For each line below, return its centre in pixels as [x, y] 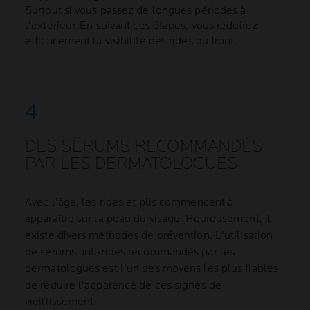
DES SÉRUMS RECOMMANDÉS [144, 147]
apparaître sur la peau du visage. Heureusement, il [148, 219]
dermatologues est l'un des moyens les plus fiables [152, 269]
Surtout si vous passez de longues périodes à [136, 11]
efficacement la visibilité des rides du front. [131, 42]
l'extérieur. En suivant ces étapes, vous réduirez [141, 26]
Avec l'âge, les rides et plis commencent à [129, 203]
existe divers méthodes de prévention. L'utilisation [149, 236]
